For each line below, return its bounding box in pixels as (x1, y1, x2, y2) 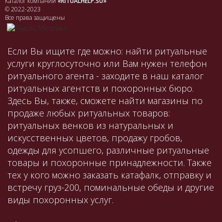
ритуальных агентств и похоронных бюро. (7, 82, 194, 95)
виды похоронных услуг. (7, 194, 113, 206)
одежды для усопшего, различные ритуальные (7, 144, 209, 157)
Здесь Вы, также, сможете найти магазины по (7, 95, 203, 107)
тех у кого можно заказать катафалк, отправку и (7, 169, 212, 181)
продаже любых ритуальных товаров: (7, 107, 170, 119)
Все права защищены (5, 13, 65, 22)
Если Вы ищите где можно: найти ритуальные (7, 45, 207, 57)
